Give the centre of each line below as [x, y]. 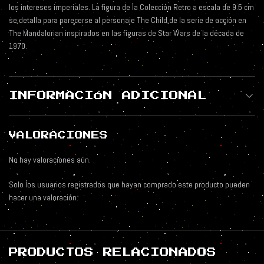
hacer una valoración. [44, 198]
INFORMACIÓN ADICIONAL [108, 96]
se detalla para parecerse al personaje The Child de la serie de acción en [128, 20]
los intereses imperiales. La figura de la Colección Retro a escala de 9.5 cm [131, 7]
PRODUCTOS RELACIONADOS [113, 253]
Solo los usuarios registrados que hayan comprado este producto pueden [129, 185]
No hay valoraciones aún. [50, 160]
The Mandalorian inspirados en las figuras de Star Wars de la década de [126, 33]
